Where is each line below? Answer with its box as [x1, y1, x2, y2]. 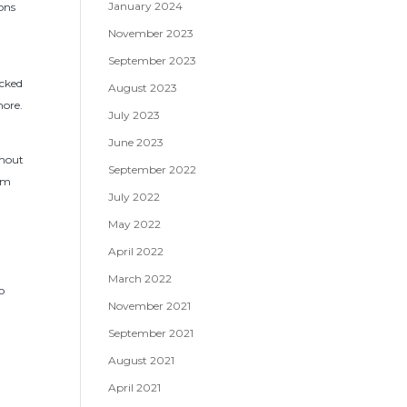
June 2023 [108, 135, 164, 149]
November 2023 [108, 26, 194, 40]
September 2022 [108, 163, 197, 176]
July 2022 [108, 190, 161, 203]
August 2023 [108, 81, 178, 94]
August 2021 [108, 353, 175, 367]
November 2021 [108, 299, 192, 313]
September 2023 [108, 54, 197, 67]
